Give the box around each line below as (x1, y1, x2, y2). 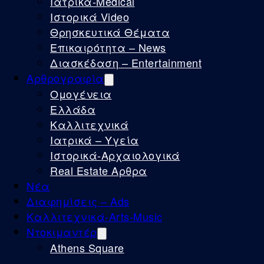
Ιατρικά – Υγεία (50, 132, 139, 147)
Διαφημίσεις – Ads (27, 193, 130, 209)
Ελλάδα (50, 101, 95, 117)
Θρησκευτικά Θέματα (50, 24, 170, 39)
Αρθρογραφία (27, 70, 104, 85)
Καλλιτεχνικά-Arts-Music (27, 209, 163, 224)
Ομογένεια (50, 86, 112, 101)
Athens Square (50, 240, 124, 255)
